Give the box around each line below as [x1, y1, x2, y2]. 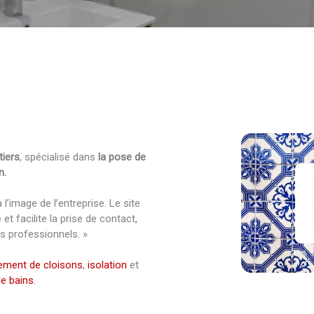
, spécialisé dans [20, 151, 98, 163]
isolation [87, 259, 127, 271]
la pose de [98, 151, 146, 163]
